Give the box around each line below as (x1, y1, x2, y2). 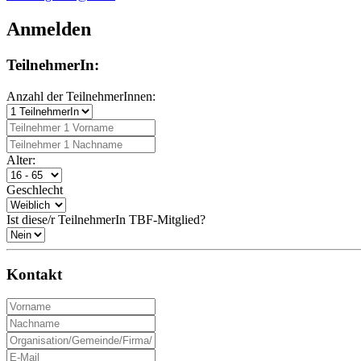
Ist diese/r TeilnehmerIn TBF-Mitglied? (6, 212, 205, 226)
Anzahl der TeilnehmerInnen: (6, 89, 156, 103)
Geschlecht (6, 182, 63, 197)
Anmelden (6, 19, 91, 40)
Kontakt (6, 265, 62, 283)
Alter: (6, 152, 35, 167)
